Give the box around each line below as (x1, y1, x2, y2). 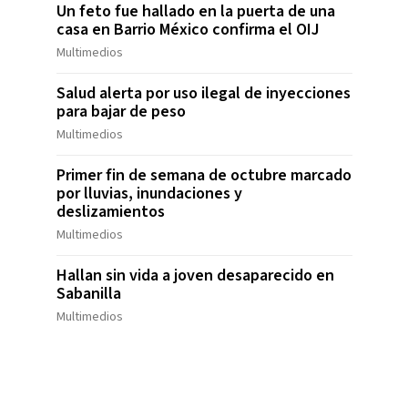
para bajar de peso (56, 100, 186, 124)
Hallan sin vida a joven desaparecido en (56, 264, 334, 288)
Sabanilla (56, 282, 121, 306)
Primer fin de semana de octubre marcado (56, 164, 352, 188)
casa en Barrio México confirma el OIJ (56, 18, 320, 42)
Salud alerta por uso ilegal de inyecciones (56, 82, 351, 106)
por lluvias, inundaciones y (56, 182, 242, 206)
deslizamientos (56, 200, 165, 224)
